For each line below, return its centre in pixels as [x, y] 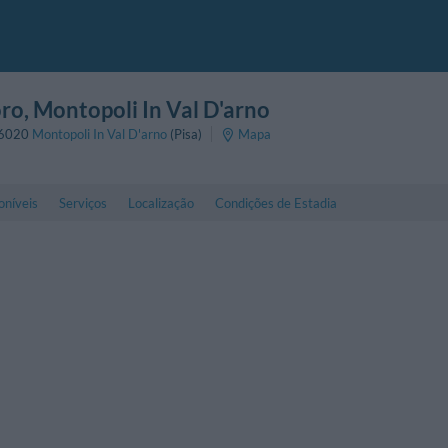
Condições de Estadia [275, 202]
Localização [160, 202]
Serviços [83, 202]
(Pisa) [184, 134]
